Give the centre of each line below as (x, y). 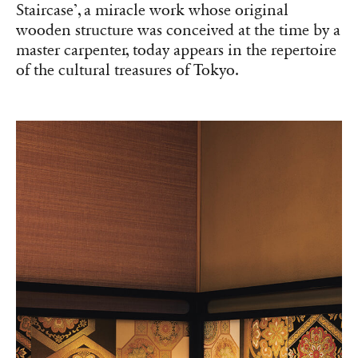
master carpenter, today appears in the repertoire (176, 50)
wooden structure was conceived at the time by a (178, 30)
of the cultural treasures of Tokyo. (127, 70)
